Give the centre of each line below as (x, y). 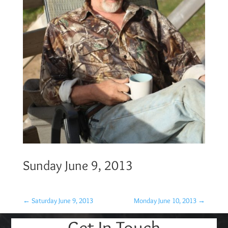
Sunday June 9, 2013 (78, 165)
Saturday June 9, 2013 (62, 200)
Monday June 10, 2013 (165, 200)
